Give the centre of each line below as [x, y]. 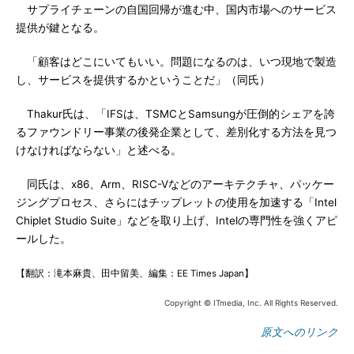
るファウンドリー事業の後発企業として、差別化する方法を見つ [176, 132]
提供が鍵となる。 [60, 28]
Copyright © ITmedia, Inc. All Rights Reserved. [251, 303]
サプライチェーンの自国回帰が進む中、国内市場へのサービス [176, 9]
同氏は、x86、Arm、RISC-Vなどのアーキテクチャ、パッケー [175, 184]
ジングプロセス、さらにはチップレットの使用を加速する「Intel [176, 202]
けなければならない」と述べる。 [99, 150]
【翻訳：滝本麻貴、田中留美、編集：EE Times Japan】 [135, 273]
